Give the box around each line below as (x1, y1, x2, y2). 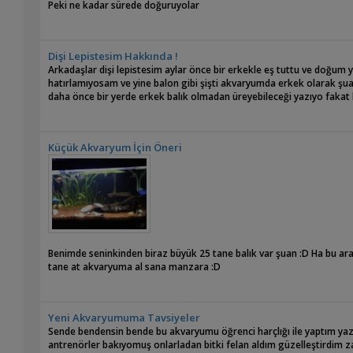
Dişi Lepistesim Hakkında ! (48, 49, 179, 64)
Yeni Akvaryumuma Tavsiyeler (48, 310, 201, 325)
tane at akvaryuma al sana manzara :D (48, 260, 221, 274)
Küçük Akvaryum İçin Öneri (48, 140, 183, 155)
